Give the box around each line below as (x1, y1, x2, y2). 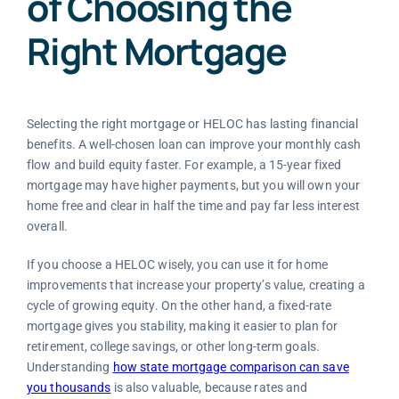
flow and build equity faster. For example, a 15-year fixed (26, 157, 342, 172)
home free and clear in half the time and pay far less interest (26, 198, 360, 213)
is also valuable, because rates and (110, 379, 308, 395)
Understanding (26, 359, 113, 374)
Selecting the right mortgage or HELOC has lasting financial (26, 116, 359, 131)
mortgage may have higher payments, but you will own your (26, 177, 361, 192)
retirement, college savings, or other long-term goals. (26, 338, 321, 354)
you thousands (26, 379, 111, 395)
